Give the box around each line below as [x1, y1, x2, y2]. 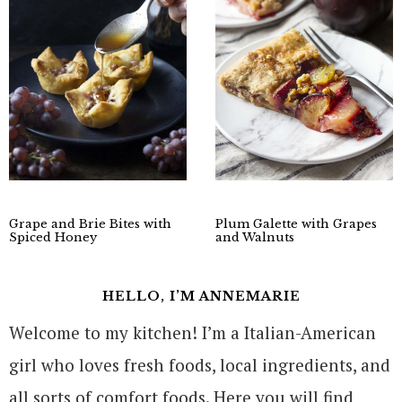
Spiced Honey [9, 230, 97, 246]
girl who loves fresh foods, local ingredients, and [9, 354, 390, 377]
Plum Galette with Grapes [214, 216, 377, 232]
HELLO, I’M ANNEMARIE [101, 288, 301, 305]
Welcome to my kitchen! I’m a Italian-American [9, 321, 376, 345]
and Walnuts [214, 230, 294, 246]
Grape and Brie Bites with [9, 216, 171, 232]
